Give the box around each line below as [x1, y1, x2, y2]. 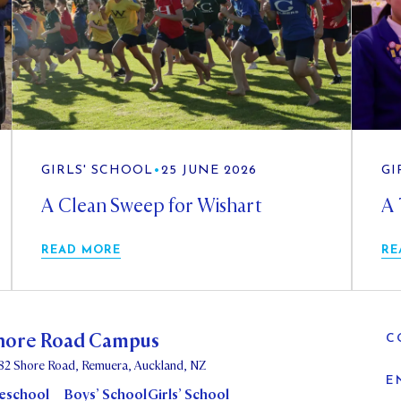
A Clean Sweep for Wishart [41, 192, 263, 218]
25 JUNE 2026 [161, 163, 258, 177]
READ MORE [41, 243, 122, 256]
